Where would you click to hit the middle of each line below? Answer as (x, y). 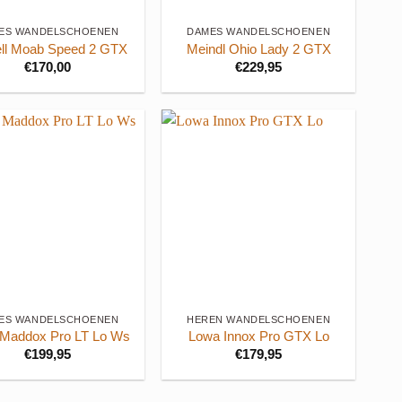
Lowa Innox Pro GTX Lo (258, 337)
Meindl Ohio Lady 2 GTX (258, 49)
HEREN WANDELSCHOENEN (259, 319)
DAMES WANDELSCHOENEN (259, 32)
